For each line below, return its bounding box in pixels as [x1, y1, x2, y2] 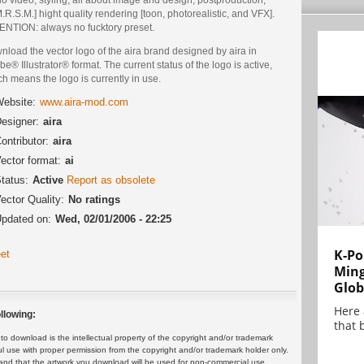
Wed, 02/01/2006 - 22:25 [55, 213, 171, 226]
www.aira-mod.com [40, 96, 128, 109]
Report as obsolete [67, 174, 155, 187]
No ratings [68, 193, 120, 206]
